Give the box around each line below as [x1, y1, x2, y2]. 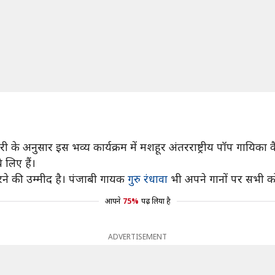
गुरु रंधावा [128, 171, 168, 186]
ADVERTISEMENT [108, 231, 167, 242]
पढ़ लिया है [141, 196, 171, 206]
